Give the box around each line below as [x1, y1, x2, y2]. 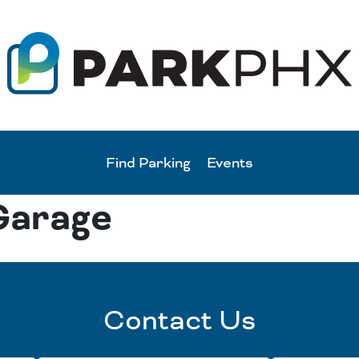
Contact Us [103, 303, 256, 338]
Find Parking [106, 153, 191, 173]
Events [207, 153, 253, 173]
